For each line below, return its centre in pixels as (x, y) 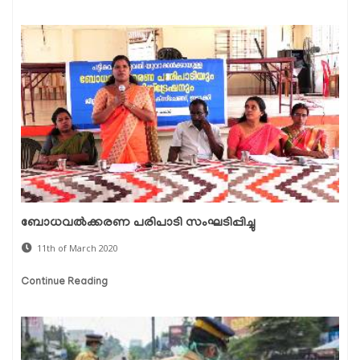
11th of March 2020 (78, 248)
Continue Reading (64, 283)
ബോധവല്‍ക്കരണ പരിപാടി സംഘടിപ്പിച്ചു (138, 224)
